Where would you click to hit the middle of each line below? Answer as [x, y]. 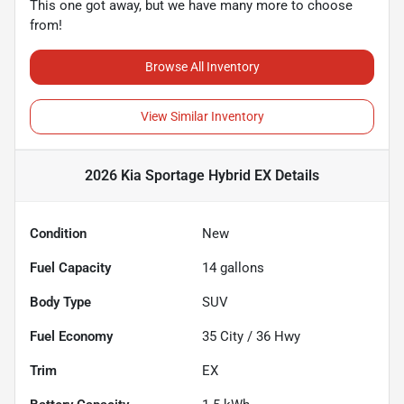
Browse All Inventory [202, 66]
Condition [58, 233]
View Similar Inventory [202, 116]
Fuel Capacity [70, 267]
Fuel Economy [71, 336]
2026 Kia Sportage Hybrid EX [178, 175]
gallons [240, 267]
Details [295, 175]
